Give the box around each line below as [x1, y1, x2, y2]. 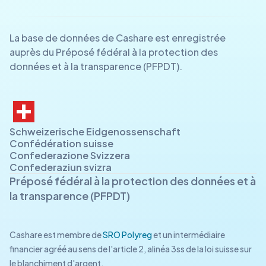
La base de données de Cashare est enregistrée [9, 31, 226, 44]
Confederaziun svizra [9, 161, 112, 173]
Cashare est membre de [9, 229, 103, 240]
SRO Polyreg [103, 229, 152, 240]
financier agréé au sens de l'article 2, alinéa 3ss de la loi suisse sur [9, 243, 252, 254]
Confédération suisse [9, 137, 113, 150]
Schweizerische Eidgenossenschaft [9, 125, 180, 138]
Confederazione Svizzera [9, 149, 130, 161]
